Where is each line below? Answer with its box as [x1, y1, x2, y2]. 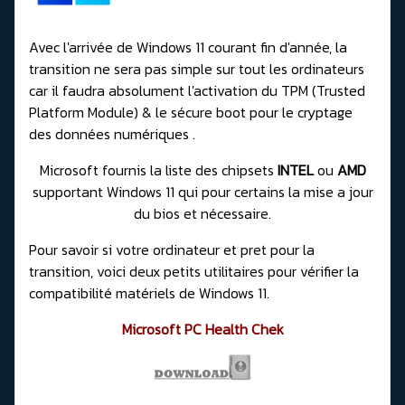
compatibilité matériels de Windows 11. [29, 282, 269, 305]
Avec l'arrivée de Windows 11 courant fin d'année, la [29, 36, 347, 59]
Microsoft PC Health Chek [121, 318, 284, 341]
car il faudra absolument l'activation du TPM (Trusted [29, 80, 365, 102]
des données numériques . [29, 123, 195, 146]
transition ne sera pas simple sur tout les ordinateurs [29, 58, 364, 80]
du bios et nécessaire [134, 202, 268, 225]
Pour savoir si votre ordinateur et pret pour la [29, 239, 315, 261]
